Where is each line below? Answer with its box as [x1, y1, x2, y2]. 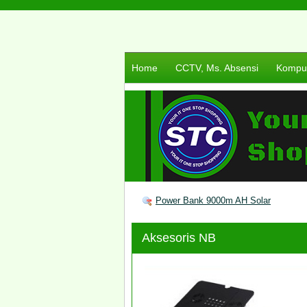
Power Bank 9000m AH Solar [156, 195, 271, 206]
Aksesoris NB [142, 231, 216, 245]
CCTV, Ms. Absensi [175, 62, 258, 73]
